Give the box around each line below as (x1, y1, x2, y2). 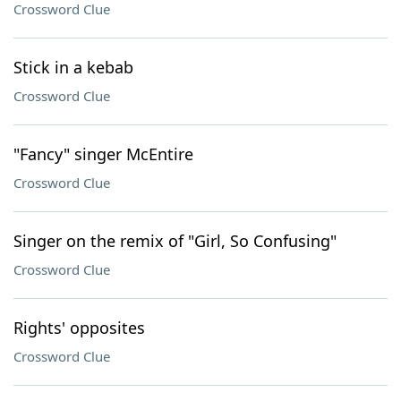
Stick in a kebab (13, 56, 133, 78)
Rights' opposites (13, 317, 145, 338)
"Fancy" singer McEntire (13, 143, 193, 165)
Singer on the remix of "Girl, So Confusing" (13, 230, 337, 252)
